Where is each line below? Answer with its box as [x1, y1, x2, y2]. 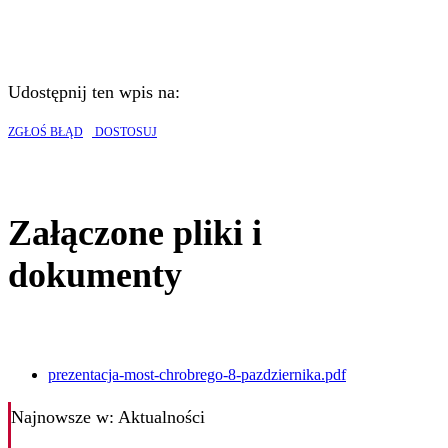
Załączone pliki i [8, 213, 262, 254]
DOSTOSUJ [92, 125, 157, 140]
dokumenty [8, 255, 182, 296]
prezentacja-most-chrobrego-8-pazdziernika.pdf [48, 366, 346, 384]
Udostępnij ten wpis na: [8, 82, 180, 103]
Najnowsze [11, 407, 91, 428]
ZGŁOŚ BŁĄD [8, 125, 83, 140]
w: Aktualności [91, 407, 205, 428]
